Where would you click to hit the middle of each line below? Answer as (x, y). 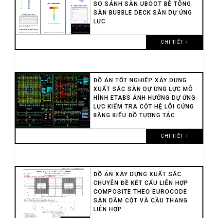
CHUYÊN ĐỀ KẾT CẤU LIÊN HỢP (141, 183)
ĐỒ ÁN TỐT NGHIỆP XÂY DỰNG (140, 80)
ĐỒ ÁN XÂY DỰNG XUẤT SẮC (137, 174)
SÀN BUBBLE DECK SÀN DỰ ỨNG (143, 12)
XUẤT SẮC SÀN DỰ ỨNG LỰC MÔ (143, 89)
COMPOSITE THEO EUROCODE (140, 191)
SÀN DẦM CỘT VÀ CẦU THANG (140, 200)
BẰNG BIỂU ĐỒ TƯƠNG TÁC (134, 115)
